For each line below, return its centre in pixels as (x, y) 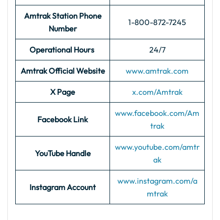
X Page (63, 92)
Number (63, 28)
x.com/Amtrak (157, 92)
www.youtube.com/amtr (157, 147)
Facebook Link (63, 119)
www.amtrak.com (157, 71)
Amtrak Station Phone (63, 16)
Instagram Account (63, 187)
